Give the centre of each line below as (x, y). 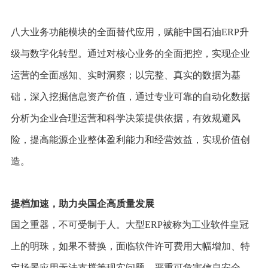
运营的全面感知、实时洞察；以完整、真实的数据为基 (125, 75)
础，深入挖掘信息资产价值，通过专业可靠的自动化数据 (130, 97)
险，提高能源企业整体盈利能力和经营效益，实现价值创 (130, 140)
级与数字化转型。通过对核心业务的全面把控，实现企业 (130, 54)
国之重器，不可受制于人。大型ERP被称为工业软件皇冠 (130, 225)
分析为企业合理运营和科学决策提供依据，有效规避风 (125, 118)
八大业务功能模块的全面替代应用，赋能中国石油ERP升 (130, 32)
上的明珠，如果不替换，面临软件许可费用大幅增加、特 (130, 246)
